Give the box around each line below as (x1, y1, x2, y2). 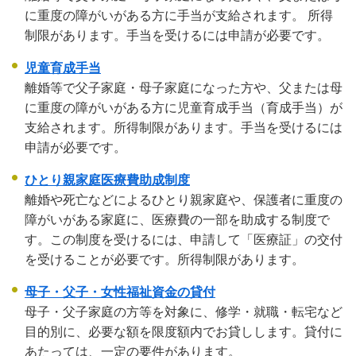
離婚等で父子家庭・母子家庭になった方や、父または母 (25, 81, 342, 95)
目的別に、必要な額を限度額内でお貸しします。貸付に (25, 325, 342, 339)
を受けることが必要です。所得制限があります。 (25, 253, 304, 267)
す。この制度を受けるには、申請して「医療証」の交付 (25, 233, 342, 247)
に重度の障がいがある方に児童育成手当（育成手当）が (25, 101, 342, 115)
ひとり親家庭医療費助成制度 (25, 173, 190, 188)
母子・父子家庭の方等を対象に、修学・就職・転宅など (25, 305, 342, 319)
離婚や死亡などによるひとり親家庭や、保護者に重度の (25, 193, 342, 207)
